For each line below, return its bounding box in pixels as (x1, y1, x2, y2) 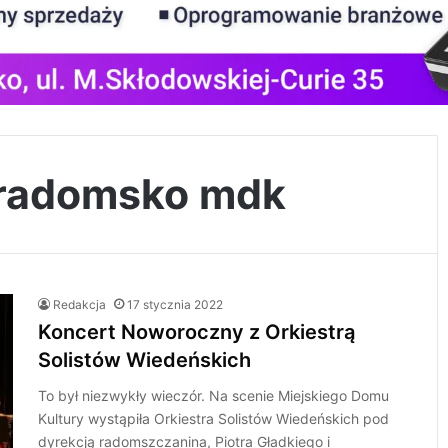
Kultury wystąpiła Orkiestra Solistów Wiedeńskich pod (38, 410, 390, 427)
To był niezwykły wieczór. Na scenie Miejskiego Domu (38, 387, 390, 404)
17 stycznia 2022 (127, 297, 224, 312)
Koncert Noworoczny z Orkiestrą (38, 320, 356, 344)
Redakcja (53, 297, 107, 312)
